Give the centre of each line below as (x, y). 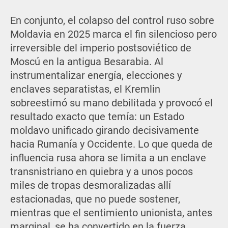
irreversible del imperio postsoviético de (101, 48)
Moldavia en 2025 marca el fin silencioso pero (113, 35)
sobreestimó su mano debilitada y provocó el (111, 103)
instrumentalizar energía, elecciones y (96, 76)
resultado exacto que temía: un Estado (97, 117)
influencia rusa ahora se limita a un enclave (108, 158)
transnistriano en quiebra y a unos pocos (101, 172)
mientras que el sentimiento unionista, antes (111, 213)
